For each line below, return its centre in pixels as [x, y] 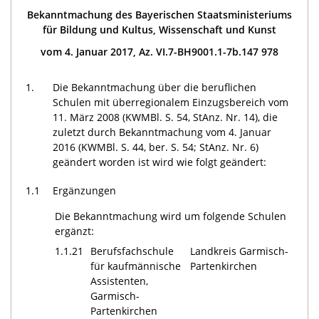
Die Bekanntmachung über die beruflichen [155, 87]
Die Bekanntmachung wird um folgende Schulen [170, 216]
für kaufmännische [135, 266]
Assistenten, [119, 281]
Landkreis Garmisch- [239, 251]
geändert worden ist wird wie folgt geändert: [160, 162]
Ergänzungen [85, 190]
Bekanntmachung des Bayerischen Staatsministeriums [159, 15]
